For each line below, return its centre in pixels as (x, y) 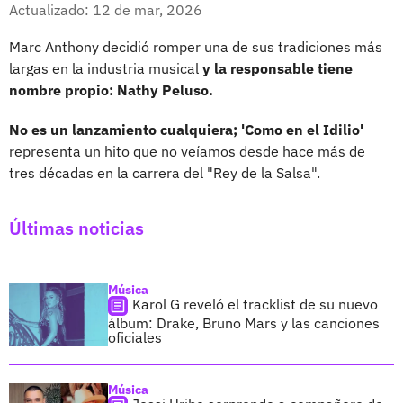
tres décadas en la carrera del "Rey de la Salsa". (165, 172)
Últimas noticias (76, 228)
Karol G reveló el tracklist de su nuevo (255, 304)
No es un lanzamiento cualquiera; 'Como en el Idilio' (186, 129)
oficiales (135, 337)
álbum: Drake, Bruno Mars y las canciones (244, 322)
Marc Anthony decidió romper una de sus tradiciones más (196, 46)
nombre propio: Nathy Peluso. (111, 90)
